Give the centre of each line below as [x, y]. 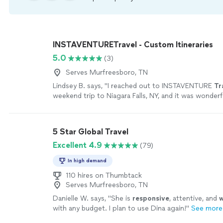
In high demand [87, 161]
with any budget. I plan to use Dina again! [119, 208]
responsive [151, 198]
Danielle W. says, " [82, 198]
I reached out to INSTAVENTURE [161, 86]
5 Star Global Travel [91, 132]
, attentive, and [194, 198]
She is [122, 198]
